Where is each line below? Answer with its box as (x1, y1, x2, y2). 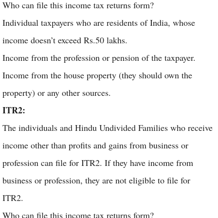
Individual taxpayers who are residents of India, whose (2, 17, 195, 28)
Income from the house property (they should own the (2, 69, 192, 81)
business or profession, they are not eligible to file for (2, 174, 190, 186)
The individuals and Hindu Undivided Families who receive (2, 122, 213, 133)
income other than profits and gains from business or (2, 139, 188, 151)
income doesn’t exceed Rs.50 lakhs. (2, 34, 130, 46)
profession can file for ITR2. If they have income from (2, 157, 193, 168)
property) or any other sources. (2, 87, 111, 98)
